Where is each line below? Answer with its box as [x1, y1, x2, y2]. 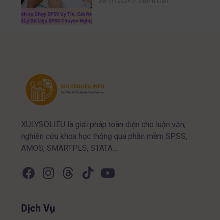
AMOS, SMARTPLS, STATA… [21, 143, 117, 153]
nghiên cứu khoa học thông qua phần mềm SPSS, [21, 132, 187, 141]
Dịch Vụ [21, 202, 55, 215]
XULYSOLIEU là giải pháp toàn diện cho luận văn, [21, 120, 186, 129]
